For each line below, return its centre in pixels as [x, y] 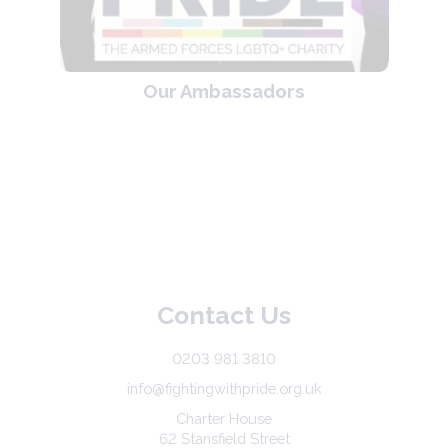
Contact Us [224, 316]
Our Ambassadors [224, 92]
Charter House [224, 419]
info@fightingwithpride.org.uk [224, 389]
